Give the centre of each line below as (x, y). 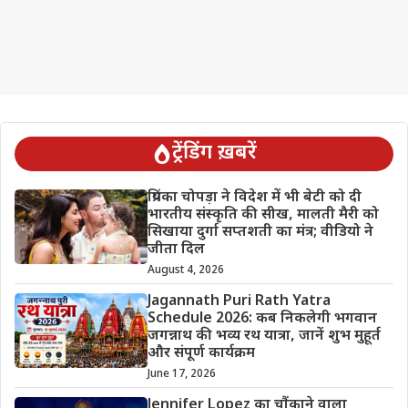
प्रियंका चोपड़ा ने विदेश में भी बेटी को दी (254, 199)
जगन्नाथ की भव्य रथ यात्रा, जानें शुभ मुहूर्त (264, 337)
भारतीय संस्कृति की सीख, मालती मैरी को (263, 216)
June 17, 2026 (181, 375)
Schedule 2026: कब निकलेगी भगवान (262, 320)
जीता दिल (176, 250)
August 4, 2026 (185, 271)
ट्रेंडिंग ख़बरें (214, 154)
